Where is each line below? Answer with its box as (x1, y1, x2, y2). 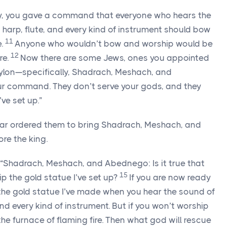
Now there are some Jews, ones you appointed (20, 53, 209, 63)
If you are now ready (129, 172, 211, 182)
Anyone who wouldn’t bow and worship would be (15, 39, 213, 49)
